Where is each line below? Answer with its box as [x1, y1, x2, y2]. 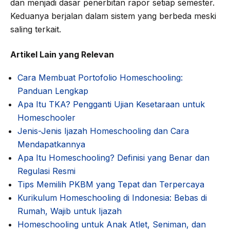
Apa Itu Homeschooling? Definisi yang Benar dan [17, 152, 209, 163]
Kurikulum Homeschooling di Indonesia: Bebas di [17, 192, 207, 203]
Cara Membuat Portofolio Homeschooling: [17, 72, 183, 83]
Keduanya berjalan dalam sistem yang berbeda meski [10, 10, 216, 21]
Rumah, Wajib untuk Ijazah [17, 205, 122, 216]
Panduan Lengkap [17, 85, 88, 96]
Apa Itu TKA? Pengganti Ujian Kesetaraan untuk [17, 99, 205, 109]
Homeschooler [17, 112, 75, 123]
